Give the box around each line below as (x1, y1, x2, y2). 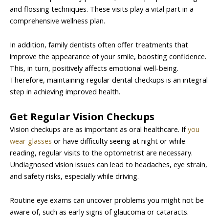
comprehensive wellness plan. (10, 15, 105, 25)
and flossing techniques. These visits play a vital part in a (10, 3, 194, 14)
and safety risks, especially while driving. (10, 171, 139, 181)
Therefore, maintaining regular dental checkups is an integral (10, 75, 208, 85)
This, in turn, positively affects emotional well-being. (10, 63, 178, 73)
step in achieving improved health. (10, 87, 120, 97)
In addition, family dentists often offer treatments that (10, 40, 188, 50)
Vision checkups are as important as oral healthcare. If (10, 124, 188, 134)
